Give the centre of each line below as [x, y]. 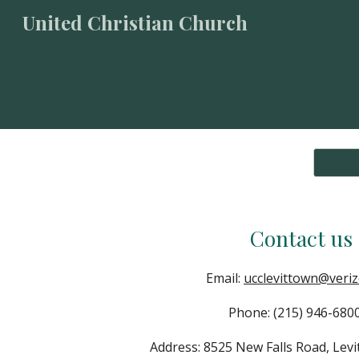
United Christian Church [135, 22]
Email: [225, 278]
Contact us [301, 238]
